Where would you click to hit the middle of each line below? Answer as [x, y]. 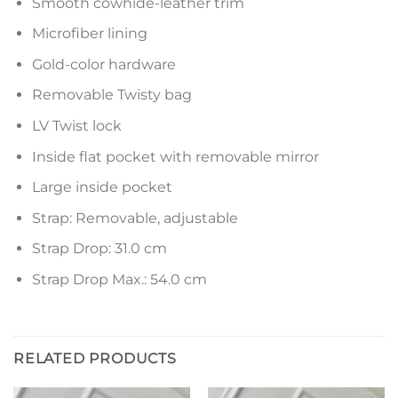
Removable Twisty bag [111, 95]
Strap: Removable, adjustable [135, 218]
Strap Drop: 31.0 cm [99, 249]
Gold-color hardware [103, 64]
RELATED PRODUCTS [95, 358]
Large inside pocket [102, 187]
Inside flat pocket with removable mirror [175, 156]
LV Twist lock [76, 126]
